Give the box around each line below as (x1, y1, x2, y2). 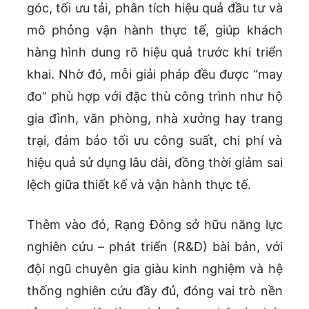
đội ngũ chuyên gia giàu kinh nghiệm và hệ (26, 261, 283, 277)
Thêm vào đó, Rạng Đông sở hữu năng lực (26, 217, 283, 232)
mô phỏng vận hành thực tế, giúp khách (26, 23, 283, 38)
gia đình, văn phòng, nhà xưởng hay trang (26, 111, 283, 126)
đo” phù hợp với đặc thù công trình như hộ (26, 89, 283, 104)
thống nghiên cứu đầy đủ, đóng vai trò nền (26, 283, 283, 299)
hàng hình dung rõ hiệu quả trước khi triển (26, 45, 283, 60)
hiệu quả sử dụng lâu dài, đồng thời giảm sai (26, 155, 283, 170)
